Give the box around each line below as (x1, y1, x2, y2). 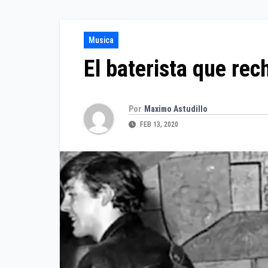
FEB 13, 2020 (138, 120, 178, 129)
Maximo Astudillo (144, 103, 208, 114)
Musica (89, 35, 114, 45)
